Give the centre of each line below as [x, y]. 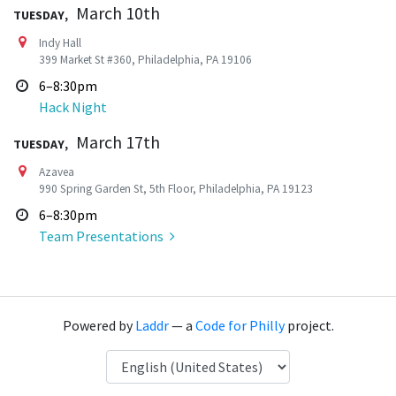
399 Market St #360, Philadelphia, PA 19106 [145, 59]
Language [135, 359]
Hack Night [72, 107]
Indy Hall [60, 42]
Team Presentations [102, 236]
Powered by [99, 325]
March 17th [116, 141]
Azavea [56, 171]
